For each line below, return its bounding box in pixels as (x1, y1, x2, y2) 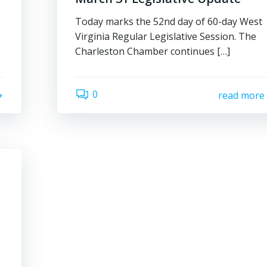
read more (218, 88, 265, 102)
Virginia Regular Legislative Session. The (75, 30, 257, 43)
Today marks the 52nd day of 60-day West (75, 15, 263, 28)
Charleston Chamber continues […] (75, 45, 231, 58)
